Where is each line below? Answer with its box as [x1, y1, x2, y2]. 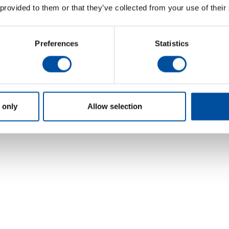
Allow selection [87, 102, 142, 111]
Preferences [35, 39, 79, 48]
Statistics [155, 39, 189, 48]
